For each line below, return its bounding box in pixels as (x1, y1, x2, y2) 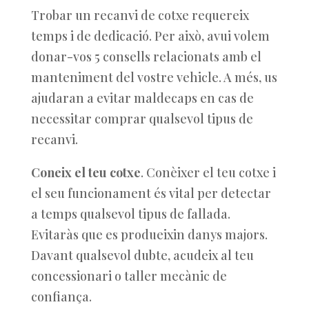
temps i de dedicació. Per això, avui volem (30, 28, 270, 44)
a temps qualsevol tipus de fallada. (30, 206, 230, 222)
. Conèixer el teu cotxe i (140, 164, 276, 181)
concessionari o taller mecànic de (30, 268, 227, 284)
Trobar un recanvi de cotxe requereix (30, 7, 249, 23)
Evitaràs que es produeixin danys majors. (30, 226, 268, 243)
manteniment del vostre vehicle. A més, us (30, 69, 277, 86)
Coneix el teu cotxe (30, 164, 141, 181)
